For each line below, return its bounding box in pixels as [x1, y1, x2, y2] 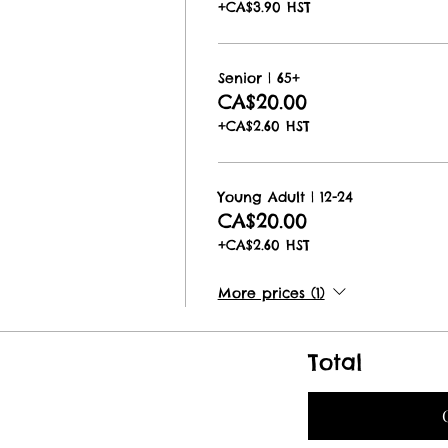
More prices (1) [217, 284, 325, 303]
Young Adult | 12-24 [217, 188, 353, 206]
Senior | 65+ [217, 69, 300, 87]
